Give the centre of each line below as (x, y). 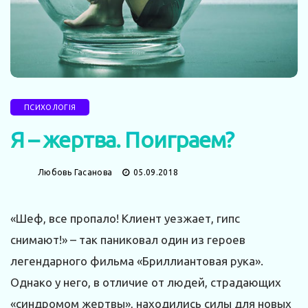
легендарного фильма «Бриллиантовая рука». (137, 261)
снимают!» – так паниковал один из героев (128, 240)
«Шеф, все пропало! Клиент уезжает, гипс (125, 219)
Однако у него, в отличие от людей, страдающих (146, 283)
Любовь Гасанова (75, 173)
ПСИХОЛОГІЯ (50, 108)
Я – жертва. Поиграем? (122, 140)
